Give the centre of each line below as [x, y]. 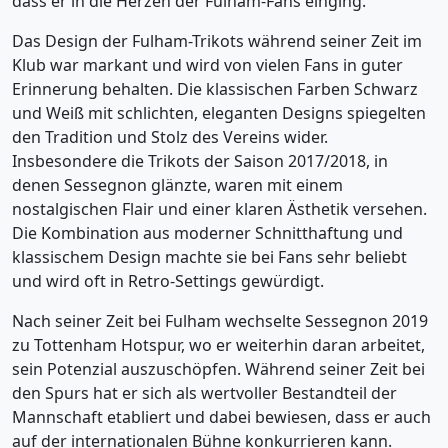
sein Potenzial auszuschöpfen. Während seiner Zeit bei [218, 369]
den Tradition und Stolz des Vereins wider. [170, 137]
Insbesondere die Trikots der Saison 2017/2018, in [200, 161]
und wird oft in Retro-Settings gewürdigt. [168, 281]
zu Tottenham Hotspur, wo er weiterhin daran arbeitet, [218, 345]
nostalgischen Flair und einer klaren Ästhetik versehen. [219, 209]
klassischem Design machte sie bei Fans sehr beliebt [209, 257]
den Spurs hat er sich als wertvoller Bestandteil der [204, 393]
